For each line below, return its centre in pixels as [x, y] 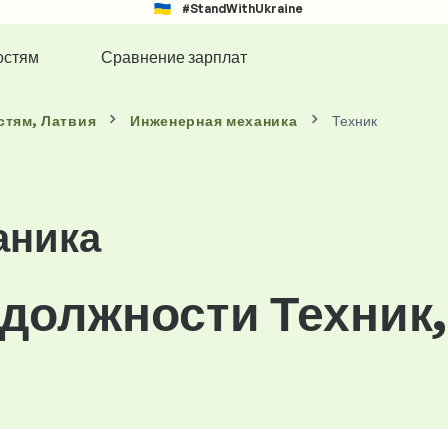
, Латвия [64, 120]
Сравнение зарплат [173, 56]
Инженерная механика [214, 120]
